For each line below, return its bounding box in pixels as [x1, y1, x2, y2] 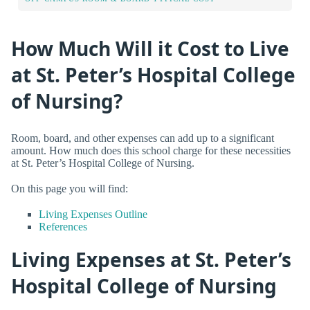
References [39, 220, 87, 232]
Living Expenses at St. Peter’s [11, 246, 291, 273]
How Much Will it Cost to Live [11, 35, 289, 62]
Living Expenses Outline [39, 208, 147, 220]
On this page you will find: [11, 182, 128, 194]
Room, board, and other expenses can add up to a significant [11, 131, 274, 144]
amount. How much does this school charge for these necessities [11, 144, 291, 156]
